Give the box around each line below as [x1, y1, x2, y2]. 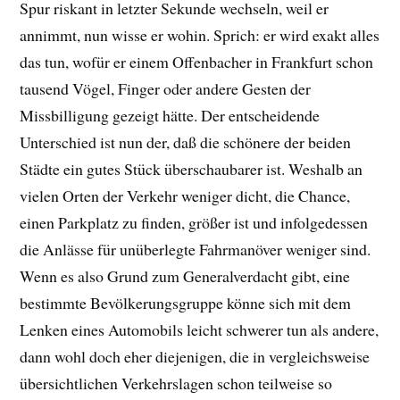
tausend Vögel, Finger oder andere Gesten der [20, 77, 312, 99]
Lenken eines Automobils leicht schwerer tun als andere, [20, 318, 379, 340]
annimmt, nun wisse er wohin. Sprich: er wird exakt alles [20, 23, 380, 46]
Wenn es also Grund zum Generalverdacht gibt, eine [20, 264, 351, 287]
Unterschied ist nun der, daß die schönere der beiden [20, 130, 352, 153]
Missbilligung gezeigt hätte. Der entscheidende [20, 104, 321, 126]
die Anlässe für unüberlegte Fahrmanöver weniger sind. [20, 237, 371, 260]
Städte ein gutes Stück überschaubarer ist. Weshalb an [20, 157, 363, 179]
